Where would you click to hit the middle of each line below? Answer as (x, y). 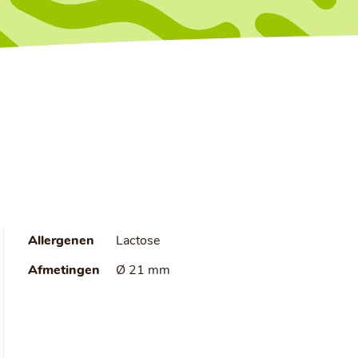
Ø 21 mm (143, 271)
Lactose (137, 241)
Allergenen (61, 241)
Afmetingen (64, 271)
